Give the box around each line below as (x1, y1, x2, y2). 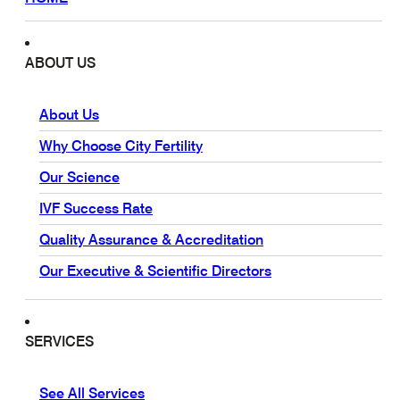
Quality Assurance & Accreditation (39, 230, 263, 248)
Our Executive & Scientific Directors (39, 262, 271, 279)
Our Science (39, 168, 120, 186)
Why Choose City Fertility (39, 137, 203, 154)
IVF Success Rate (39, 199, 153, 217)
